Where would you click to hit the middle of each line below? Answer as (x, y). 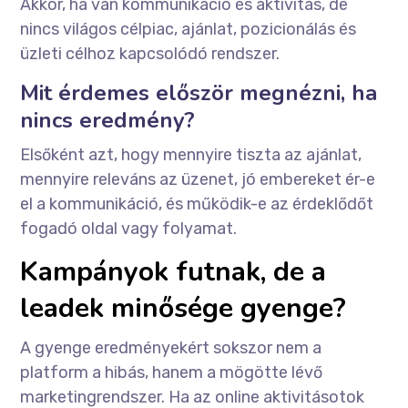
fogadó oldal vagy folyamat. (129, 229)
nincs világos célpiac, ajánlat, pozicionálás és (189, 30)
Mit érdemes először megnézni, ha (199, 93)
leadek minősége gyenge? (184, 309)
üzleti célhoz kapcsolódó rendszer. (150, 54)
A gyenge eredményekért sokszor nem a (171, 348)
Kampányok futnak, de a (173, 272)
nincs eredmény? (108, 121)
